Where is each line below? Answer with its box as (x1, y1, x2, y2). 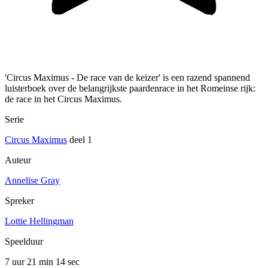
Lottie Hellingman (5, 216, 74, 227)
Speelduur (5, 236, 43, 247)
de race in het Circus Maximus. (5, 94, 122, 105)
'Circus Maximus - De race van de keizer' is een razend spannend (5, 72, 250, 83)
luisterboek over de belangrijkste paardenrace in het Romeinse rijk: (5, 83, 255, 94)
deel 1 (67, 135, 92, 145)
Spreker (5, 196, 34, 206)
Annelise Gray (5, 175, 60, 186)
